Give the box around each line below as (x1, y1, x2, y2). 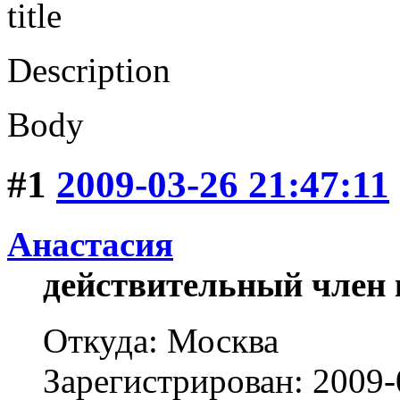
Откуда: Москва (43, 321, 279, 361)
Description (7, 51, 171, 90)
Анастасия (7, 225, 173, 264)
